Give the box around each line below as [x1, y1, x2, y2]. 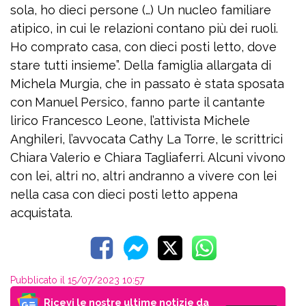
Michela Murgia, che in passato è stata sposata [10, 76, 284, 91]
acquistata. [10, 205, 72, 220]
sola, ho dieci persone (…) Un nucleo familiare [10, 2, 271, 17]
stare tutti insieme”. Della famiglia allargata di [10, 57, 271, 72]
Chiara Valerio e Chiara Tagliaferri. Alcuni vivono [10, 150, 286, 165]
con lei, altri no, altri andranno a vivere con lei [10, 168, 277, 183]
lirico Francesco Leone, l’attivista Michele [10, 113, 250, 128]
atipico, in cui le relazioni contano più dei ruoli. [10, 20, 278, 36]
